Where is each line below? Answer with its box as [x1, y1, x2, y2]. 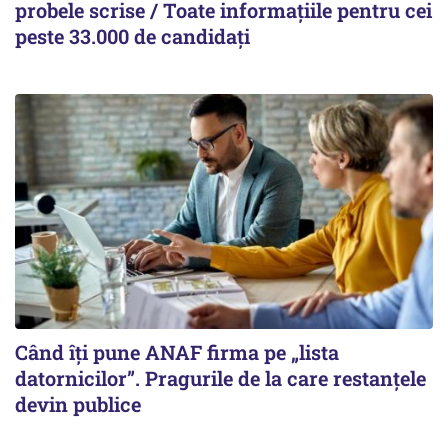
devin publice [15, 391, 141, 417]
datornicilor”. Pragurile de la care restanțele [15, 365, 426, 391]
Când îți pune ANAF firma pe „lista [15, 339, 339, 365]
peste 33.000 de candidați [15, 22, 250, 49]
